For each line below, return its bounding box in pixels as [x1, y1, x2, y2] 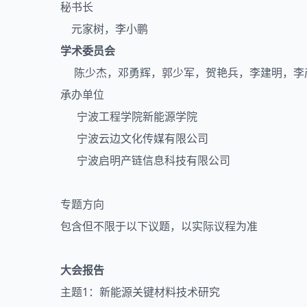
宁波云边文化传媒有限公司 [60, 130, 208, 146]
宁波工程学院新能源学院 [60, 108, 197, 124]
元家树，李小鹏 [60, 21, 148, 36]
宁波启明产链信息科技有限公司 [60, 152, 230, 168]
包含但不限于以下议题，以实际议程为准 [60, 218, 258, 234]
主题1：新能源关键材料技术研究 [60, 284, 220, 299]
